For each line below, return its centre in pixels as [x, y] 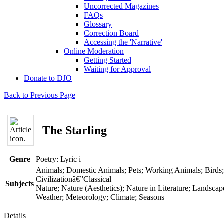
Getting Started [108, 60]
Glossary [98, 24]
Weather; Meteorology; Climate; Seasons [100, 197]
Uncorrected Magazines [121, 6]
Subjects [20, 184]
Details [15, 216]
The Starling [75, 130]
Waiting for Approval [117, 69]
